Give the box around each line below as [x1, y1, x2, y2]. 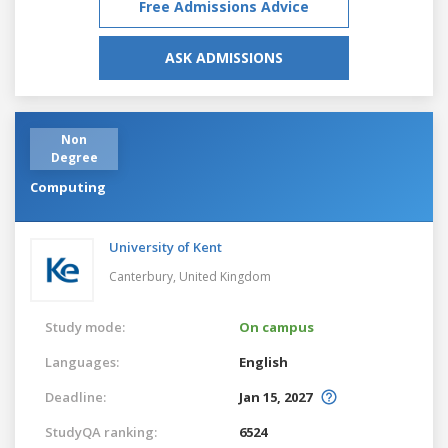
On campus [239, 317, 314, 336]
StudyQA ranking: [45, 422, 157, 441]
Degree [50, 148, 98, 166]
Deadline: [45, 387, 106, 406]
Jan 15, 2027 [239, 387, 312, 406]
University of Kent [109, 237, 222, 256]
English [239, 352, 288, 371]
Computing [30, 177, 106, 196]
